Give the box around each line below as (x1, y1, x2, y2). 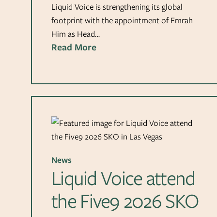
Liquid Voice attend (51, 163, 195, 192)
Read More (51, 40, 96, 54)
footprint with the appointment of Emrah (51, 14, 193, 26)
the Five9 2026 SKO (51, 186, 199, 215)
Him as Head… (51, 28, 100, 40)
